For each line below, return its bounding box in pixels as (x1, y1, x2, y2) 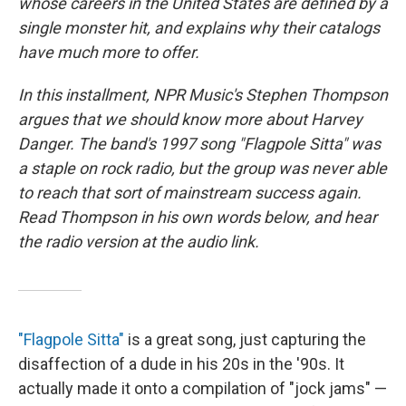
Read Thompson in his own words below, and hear (18, 208, 377, 227)
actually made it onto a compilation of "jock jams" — (18, 379, 387, 398)
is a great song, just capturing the (124, 330, 366, 349)
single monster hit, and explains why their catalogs (18, 18, 380, 37)
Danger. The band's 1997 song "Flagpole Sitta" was (18, 134, 381, 153)
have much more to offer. (18, 43, 199, 62)
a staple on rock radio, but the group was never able (18, 159, 387, 178)
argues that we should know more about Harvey (18, 110, 362, 129)
